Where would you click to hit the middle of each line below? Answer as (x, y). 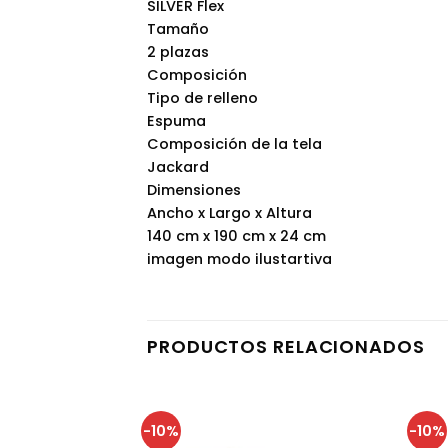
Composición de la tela (234, 143)
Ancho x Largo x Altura (229, 212)
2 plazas (178, 51)
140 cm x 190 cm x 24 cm (236, 235)
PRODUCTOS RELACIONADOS (286, 346)
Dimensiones (194, 189)
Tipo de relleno (202, 97)
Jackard (178, 166)
